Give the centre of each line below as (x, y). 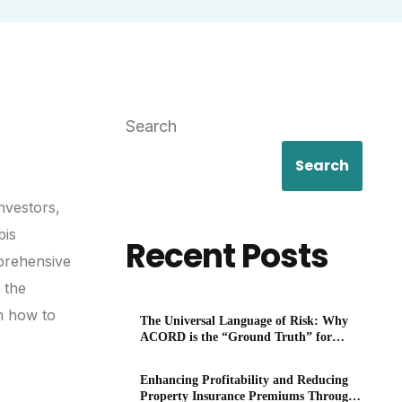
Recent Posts (227, 257)
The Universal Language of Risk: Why (245, 321)
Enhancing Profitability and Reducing (245, 380)
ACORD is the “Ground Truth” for (236, 337)
